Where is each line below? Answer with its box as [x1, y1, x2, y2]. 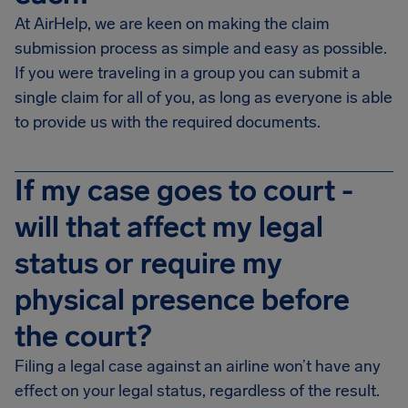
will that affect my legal [15, 209, 323, 244]
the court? [15, 319, 151, 353]
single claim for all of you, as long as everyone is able [15, 87, 393, 107]
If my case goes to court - [15, 173, 353, 208]
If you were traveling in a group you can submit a [15, 63, 361, 83]
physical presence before [15, 282, 350, 317]
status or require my [15, 246, 282, 280]
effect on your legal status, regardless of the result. [15, 381, 380, 401]
